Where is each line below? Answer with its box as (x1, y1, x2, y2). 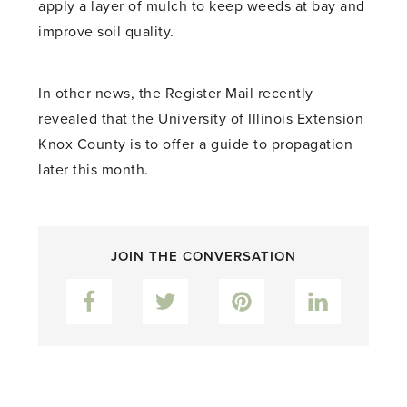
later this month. (38, 160, 149, 179)
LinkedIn (316, 279, 379, 298)
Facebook (88, 279, 159, 298)
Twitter (164, 279, 214, 298)
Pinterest (240, 279, 305, 298)
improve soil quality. (38, 22, 174, 41)
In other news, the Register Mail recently (38, 84, 313, 103)
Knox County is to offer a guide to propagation (38, 134, 353, 154)
